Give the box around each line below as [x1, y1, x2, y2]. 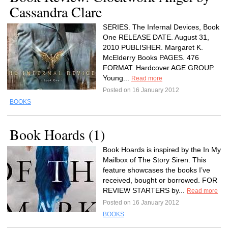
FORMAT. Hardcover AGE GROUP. [103, 64, 215, 72]
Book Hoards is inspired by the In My [103, 146, 221, 154]
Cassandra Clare [10, 2, 102, 21]
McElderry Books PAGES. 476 [103, 53, 199, 62]
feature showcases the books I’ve [103, 166, 210, 174]
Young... [103, 74, 131, 82]
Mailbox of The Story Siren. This [103, 156, 206, 164]
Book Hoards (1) [10, 125, 105, 144]
